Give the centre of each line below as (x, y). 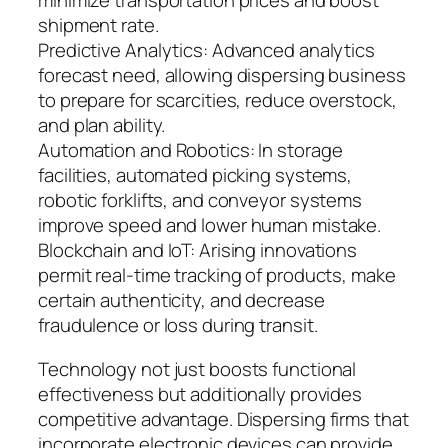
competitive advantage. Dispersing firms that (223, 418)
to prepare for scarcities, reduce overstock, (217, 100)
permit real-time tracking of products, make (217, 275)
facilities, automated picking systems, (195, 175)
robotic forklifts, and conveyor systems (200, 200)
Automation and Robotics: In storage (190, 150)
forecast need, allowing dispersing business (222, 75)
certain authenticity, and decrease (181, 300)
